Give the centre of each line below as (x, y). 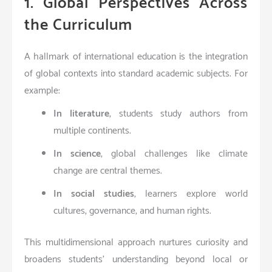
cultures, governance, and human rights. (132, 211)
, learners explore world (191, 194)
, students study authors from (178, 114)
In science (77, 154)
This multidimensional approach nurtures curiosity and (136, 242)
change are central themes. (108, 171)
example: (42, 90)
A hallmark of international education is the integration (136, 56)
